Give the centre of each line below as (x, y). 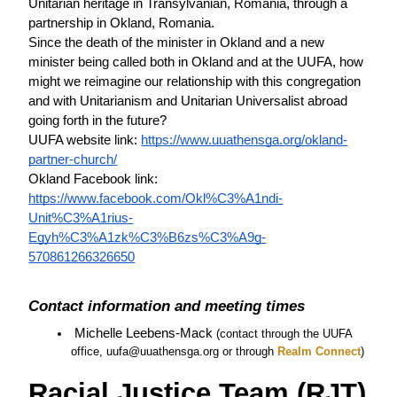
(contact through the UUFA (284, 334)
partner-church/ (73, 160)
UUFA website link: (85, 140)
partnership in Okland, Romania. (124, 23)
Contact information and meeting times (167, 306)
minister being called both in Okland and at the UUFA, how (196, 62)
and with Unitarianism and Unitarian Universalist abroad (188, 101)
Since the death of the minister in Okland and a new (177, 43)
